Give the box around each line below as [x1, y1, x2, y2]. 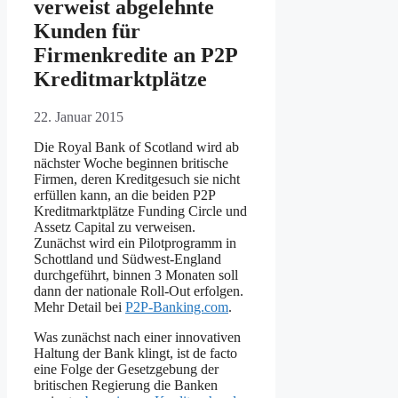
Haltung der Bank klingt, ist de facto [34, 346, 237, 362]
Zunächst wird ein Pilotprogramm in [34, 235, 236, 251]
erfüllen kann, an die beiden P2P [34, 187, 215, 203]
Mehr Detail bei [34, 299, 125, 315]
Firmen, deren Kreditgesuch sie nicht [34, 171, 240, 187]
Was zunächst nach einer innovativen [34, 330, 241, 346]
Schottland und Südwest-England [34, 251, 221, 267]
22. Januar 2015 [34, 109, 123, 125]
